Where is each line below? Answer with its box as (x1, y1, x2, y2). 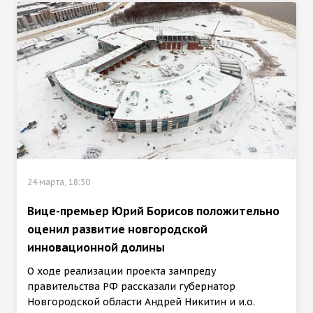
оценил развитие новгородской (27, 222, 208, 237)
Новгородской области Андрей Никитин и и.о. (27, 296, 255, 309)
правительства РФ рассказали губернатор (27, 280, 235, 293)
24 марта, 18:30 (27, 177, 90, 188)
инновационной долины (27, 240, 165, 255)
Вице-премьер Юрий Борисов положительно (27, 204, 279, 219)
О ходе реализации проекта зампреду (27, 265, 216, 278)
